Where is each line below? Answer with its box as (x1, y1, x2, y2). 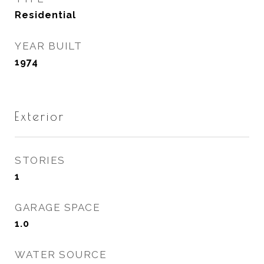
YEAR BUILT (15, 40, 82, 52)
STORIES (15, 154, 65, 166)
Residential (15, 9, 76, 21)
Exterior (15, 109, 65, 123)
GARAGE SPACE (15, 202, 100, 213)
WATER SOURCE (15, 249, 107, 260)
